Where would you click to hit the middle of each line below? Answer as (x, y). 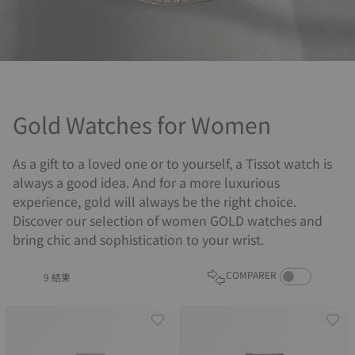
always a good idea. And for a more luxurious (146, 182)
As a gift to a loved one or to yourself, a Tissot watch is (172, 163)
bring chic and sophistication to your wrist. (138, 239)
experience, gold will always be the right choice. (155, 201)
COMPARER (251, 275)
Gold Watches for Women (142, 124)
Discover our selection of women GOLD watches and (168, 220)
